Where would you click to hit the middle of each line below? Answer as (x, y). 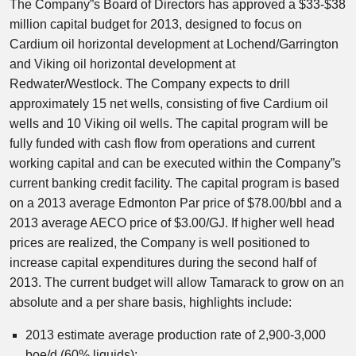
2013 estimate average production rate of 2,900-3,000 (176, 335)
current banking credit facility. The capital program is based (174, 183)
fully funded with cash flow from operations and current (162, 143)
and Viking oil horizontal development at (122, 64)
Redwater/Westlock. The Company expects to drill (150, 84)
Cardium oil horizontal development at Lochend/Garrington (174, 44)
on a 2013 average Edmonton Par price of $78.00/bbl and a (176, 203)
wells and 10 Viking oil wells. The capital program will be (169, 124)
